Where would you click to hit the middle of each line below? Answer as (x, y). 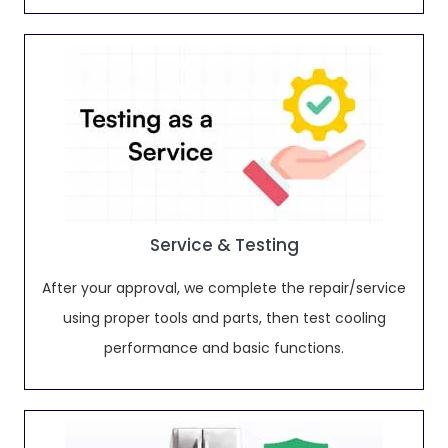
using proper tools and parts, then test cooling (224, 318)
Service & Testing (224, 245)
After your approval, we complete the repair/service (224, 288)
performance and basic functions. (224, 348)
